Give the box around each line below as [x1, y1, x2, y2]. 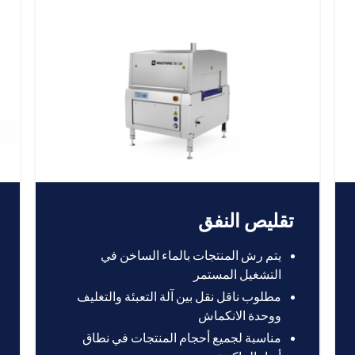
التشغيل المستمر [193, 266, 282, 283]
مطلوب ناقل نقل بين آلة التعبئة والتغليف [77, 288, 282, 305]
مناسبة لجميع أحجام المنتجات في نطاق [82, 330, 282, 346]
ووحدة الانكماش [198, 307, 282, 324]
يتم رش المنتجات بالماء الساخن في [101, 247, 282, 264]
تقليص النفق [198, 208, 295, 233]
